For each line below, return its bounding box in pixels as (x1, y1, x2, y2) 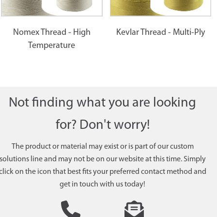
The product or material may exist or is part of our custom (11, 143, 194, 151)
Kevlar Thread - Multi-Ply (116, 28, 205, 38)
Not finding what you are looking (9, 96, 196, 110)
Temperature (28, 41, 76, 51)
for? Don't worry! (55, 119, 150, 133)
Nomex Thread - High (13, 28, 91, 38)
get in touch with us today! (60, 181, 145, 189)
